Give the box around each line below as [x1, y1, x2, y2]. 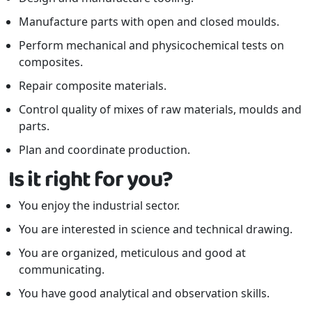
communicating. [19, 261, 104, 277]
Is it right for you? [8, 162, 173, 198]
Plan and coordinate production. [19, 141, 190, 157]
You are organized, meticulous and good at [19, 244, 246, 260]
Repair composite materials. [19, 77, 166, 93]
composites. [19, 54, 83, 70]
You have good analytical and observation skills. [19, 285, 270, 301]
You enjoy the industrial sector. [19, 197, 180, 213]
